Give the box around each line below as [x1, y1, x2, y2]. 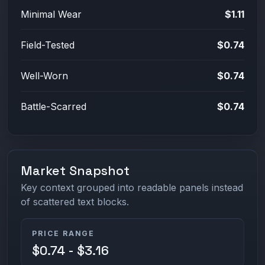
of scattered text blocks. [21, 196, 130, 208]
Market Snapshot [21, 162, 130, 179]
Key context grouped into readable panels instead [21, 182, 244, 194]
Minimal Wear [21, 8, 82, 20]
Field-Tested [21, 38, 75, 51]
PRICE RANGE [31, 229, 95, 238]
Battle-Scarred [21, 101, 87, 113]
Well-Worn [21, 70, 69, 82]
